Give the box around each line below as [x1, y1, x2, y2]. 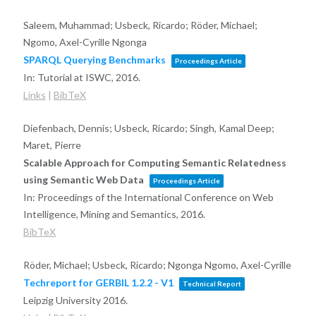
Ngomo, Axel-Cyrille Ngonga [23, 36, 147, 49]
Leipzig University [23, 294, 103, 307]
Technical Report [182, 279, 241, 288]
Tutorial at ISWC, [37, 71, 116, 84]
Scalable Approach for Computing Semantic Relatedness [23, 157, 286, 169]
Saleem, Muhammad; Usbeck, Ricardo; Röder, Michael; [23, 19, 257, 32]
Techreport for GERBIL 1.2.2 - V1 [23, 276, 174, 289]
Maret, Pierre [23, 139, 81, 152]
